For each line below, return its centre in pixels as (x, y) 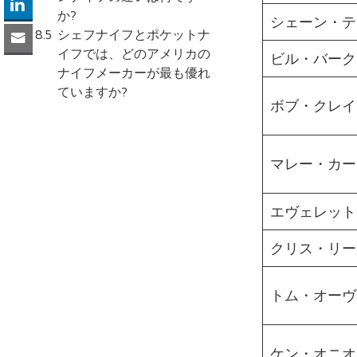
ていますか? (92, 91)
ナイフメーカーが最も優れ (134, 72)
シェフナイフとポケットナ (134, 34)
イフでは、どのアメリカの (134, 53)
